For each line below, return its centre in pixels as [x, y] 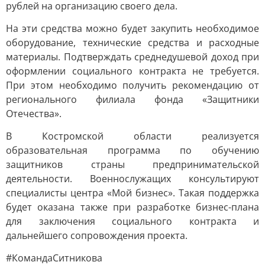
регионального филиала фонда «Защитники [132, 99]
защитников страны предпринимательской [132, 164]
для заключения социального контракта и [132, 221]
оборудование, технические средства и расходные [132, 43]
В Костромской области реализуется [132, 136]
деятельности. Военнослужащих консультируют [132, 179]
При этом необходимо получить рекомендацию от [132, 85]
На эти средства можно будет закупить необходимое [132, 28]
